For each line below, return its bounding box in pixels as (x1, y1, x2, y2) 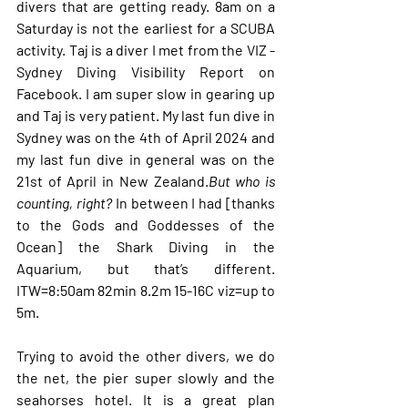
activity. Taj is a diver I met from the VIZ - (16, 40, 275, 58)
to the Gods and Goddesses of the (16, 215, 275, 233)
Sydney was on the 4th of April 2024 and (16, 127, 275, 146)
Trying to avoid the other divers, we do (16, 346, 275, 364)
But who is (208, 171, 276, 189)
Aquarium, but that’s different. (16, 259, 275, 277)
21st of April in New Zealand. (16, 171, 209, 189)
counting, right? (16, 193, 116, 211)
